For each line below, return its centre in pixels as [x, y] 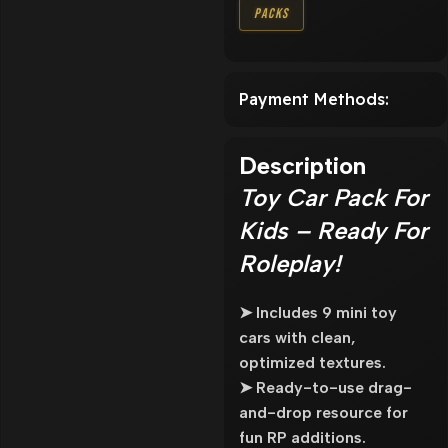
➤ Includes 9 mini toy [318, 312]
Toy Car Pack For [333, 197]
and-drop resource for [323, 412]
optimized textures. [312, 362]
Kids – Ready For [333, 230]
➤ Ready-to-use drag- [325, 387]
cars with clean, [297, 337]
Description [302, 165]
